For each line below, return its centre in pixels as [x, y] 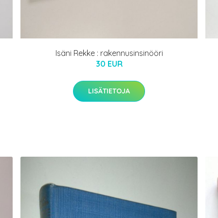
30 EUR [109, 64]
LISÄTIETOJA [109, 91]
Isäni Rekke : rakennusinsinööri [109, 53]
